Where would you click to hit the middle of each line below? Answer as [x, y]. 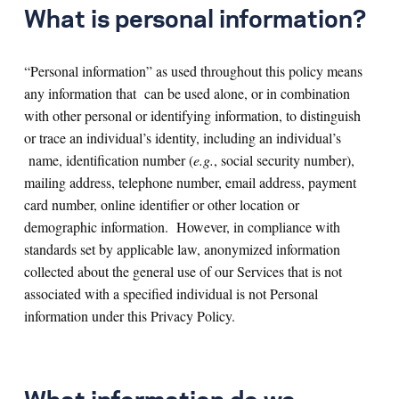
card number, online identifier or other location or [162, 204]
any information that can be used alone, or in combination [187, 93]
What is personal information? [195, 20]
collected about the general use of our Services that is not [183, 271]
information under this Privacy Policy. [130, 316]
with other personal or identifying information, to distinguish [192, 115]
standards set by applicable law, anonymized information [182, 249]
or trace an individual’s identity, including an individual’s [183, 138]
